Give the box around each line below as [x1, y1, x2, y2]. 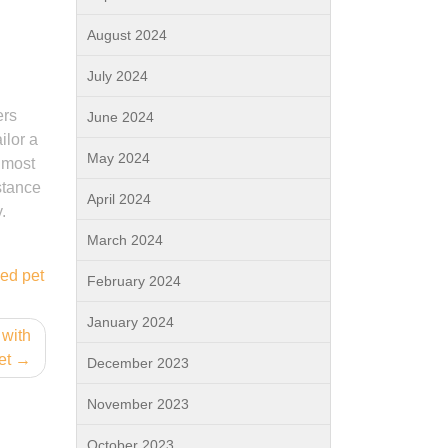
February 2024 [87, 273, 181, 289]
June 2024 [87, 109, 154, 125]
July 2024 [87, 68, 148, 84]
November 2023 [87, 396, 189, 412]
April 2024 [87, 191, 151, 207]
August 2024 [87, 27, 167, 43]
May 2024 [87, 150, 150, 166]
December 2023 [87, 355, 189, 371]
